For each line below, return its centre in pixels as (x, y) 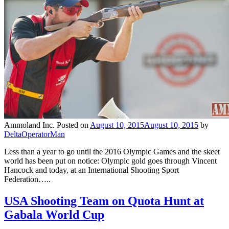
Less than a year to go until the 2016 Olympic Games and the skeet (112, 151)
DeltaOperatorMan (35, 134)
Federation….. (27, 179)
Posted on (73, 125)
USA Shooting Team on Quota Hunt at (104, 201)
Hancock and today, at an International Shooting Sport (91, 170)
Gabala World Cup (54, 214)
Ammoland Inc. (29, 125)
